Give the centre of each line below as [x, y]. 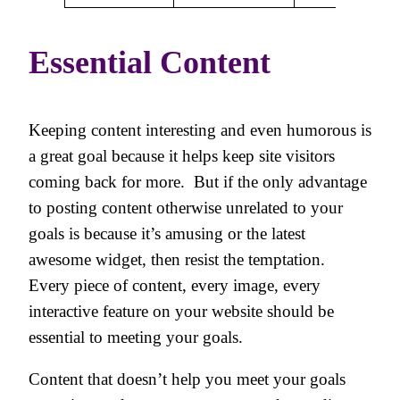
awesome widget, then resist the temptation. [179, 259]
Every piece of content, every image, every [175, 285]
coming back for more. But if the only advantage [198, 181]
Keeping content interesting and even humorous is [200, 129]
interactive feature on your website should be [181, 311]
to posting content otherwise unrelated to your [186, 207]
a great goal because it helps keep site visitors [182, 155]
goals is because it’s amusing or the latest [167, 233]
